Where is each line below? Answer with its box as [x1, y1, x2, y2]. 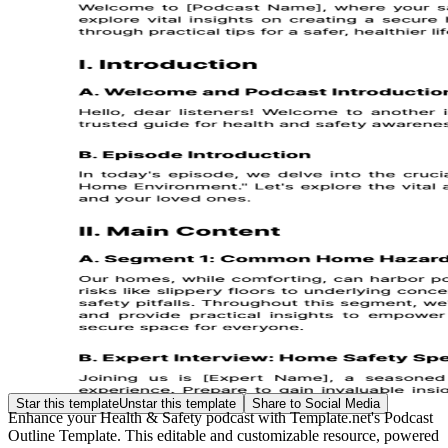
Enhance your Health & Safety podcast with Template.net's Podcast [8, 409, 433, 426]
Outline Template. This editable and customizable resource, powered [8, 427, 439, 444]
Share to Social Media [252, 396, 380, 411]
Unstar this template [119, 396, 236, 411]
